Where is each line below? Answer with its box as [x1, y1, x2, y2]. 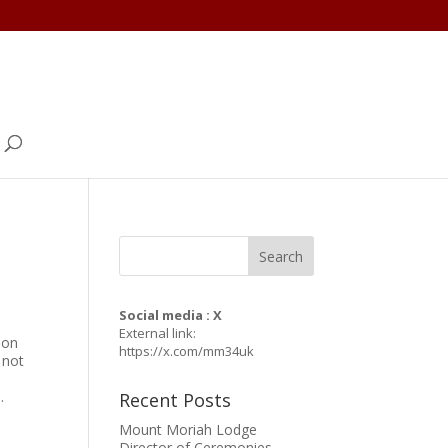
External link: [119, 324, 197, 342]
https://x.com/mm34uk [119, 342, 255, 360]
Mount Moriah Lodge [119, 420, 258, 439]
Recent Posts [119, 388, 232, 412]
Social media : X [119, 306, 223, 324]
